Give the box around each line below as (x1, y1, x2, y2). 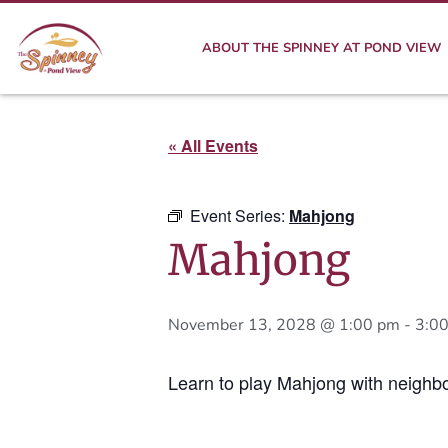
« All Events (168, 134, 258, 157)
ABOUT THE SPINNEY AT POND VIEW (202, 39, 441, 57)
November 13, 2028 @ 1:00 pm (168, 314, 400, 336)
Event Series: (190, 204, 289, 227)
